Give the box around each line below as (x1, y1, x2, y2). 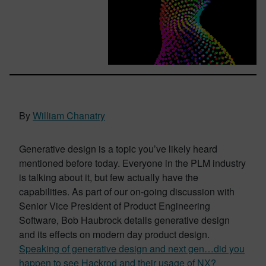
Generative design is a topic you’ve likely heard (19, 142, 217, 156)
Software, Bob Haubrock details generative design (19, 213, 230, 227)
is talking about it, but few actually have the (19, 170, 198, 184)
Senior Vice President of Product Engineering (19, 199, 210, 213)
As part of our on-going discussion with (72, 185, 235, 198)
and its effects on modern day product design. (19, 227, 210, 241)
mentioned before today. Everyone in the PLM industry (19, 156, 246, 170)
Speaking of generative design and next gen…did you (19, 242, 245, 255)
